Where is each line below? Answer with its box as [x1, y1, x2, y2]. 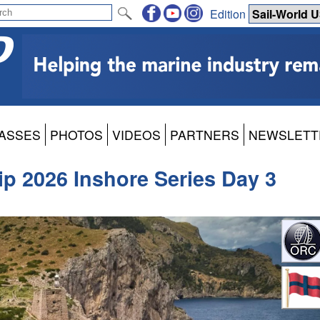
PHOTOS [50, 126, 103, 144]
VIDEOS [112, 126, 161, 144]
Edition [210, 5, 249, 22]
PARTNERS [170, 126, 239, 144]
